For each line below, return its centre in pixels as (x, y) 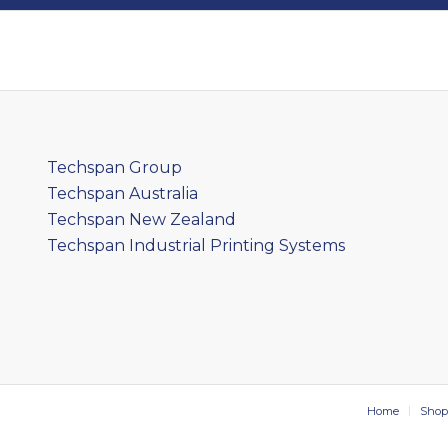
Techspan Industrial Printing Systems (195, 245)
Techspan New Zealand (141, 219)
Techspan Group (114, 167)
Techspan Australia (122, 193)
